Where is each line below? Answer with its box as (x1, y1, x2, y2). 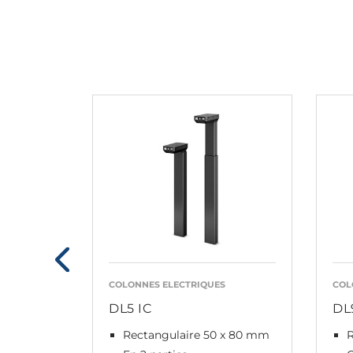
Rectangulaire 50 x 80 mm (123, 328, 269, 343)
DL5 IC (109, 301, 152, 317)
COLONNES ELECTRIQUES (109, 279, 225, 291)
